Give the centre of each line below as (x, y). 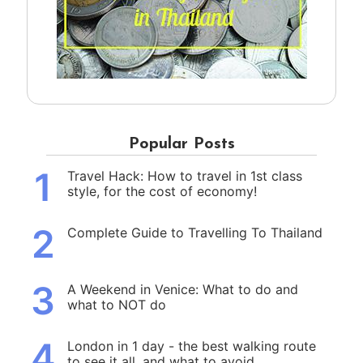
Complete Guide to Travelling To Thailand (195, 233)
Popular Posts (181, 145)
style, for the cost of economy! (162, 192)
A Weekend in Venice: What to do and (183, 290)
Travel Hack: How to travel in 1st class (185, 176)
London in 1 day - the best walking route (192, 346)
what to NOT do (117, 305)
